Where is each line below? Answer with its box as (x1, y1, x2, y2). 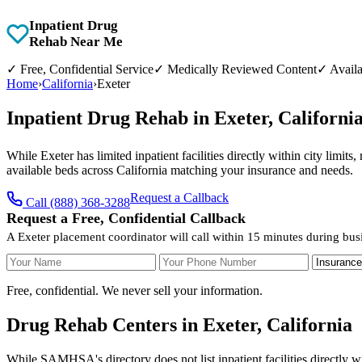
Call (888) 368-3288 (26, 195, 130, 209)
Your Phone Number (158, 252, 264, 267)
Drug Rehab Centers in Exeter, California (6, 314, 352, 335)
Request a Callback (130, 190, 229, 204)
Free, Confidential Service (17, 62, 154, 76)
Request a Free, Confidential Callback (6, 209, 246, 226)
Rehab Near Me (29, 34, 123, 49)
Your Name (6, 252, 65, 267)
